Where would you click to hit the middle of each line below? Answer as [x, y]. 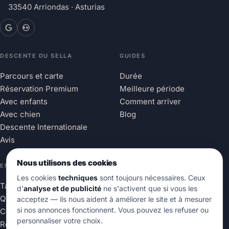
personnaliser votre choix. [60, 221]
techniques [78, 178]
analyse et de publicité [62, 188]
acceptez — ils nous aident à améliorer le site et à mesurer [114, 199]
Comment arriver [150, 102]
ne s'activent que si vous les [149, 188]
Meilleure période [152, 89]
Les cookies [38, 178]
